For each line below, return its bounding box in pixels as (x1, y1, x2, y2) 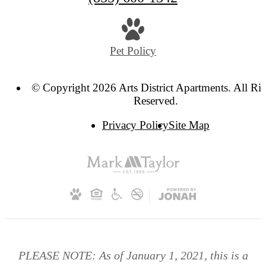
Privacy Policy (102, 119, 169, 132)
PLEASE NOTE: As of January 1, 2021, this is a (18, 248, 248, 262)
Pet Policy (110, 45, 156, 58)
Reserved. (133, 94, 178, 107)
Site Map (168, 119, 210, 132)
